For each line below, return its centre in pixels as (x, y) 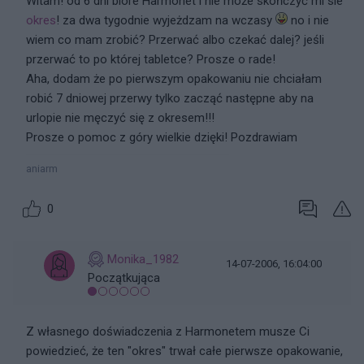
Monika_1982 (143, 259)
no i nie (308, 20)
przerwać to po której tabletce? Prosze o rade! (151, 59)
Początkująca (124, 278)
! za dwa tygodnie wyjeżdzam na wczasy (166, 20)
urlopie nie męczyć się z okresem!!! (120, 118)
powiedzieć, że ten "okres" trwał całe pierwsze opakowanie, (184, 351)
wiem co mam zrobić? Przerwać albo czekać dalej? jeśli (175, 40)
